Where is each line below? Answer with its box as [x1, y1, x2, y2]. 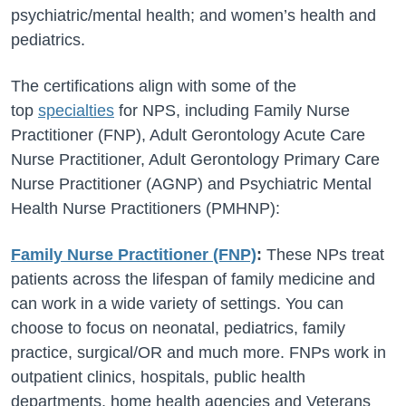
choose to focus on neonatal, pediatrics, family [11, 319, 345, 337]
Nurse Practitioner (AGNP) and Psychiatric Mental [11, 175, 372, 193]
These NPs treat [266, 246, 384, 264]
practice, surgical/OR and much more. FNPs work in [11, 343, 386, 362]
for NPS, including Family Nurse [114, 101, 350, 120]
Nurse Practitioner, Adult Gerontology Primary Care [11, 150, 380, 169]
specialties [38, 101, 114, 120]
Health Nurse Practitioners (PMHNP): [11, 199, 280, 217]
